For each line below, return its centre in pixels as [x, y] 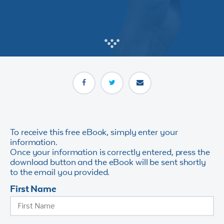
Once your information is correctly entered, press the [110, 152]
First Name [33, 188]
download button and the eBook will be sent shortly [108, 162]
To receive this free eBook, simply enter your [94, 132]
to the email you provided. [60, 172]
